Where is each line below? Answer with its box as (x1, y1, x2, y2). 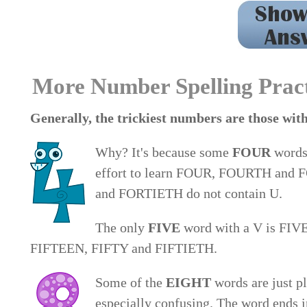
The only (95, 220, 149, 236)
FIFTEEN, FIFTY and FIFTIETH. (30, 241, 221, 256)
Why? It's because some (95, 145, 233, 160)
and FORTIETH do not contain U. (95, 186, 286, 201)
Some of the (95, 275, 167, 291)
